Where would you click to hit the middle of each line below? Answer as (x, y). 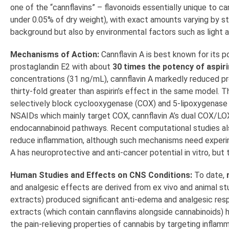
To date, (209, 175)
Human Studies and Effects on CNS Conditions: (101, 175)
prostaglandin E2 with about (61, 67)
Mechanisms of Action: (55, 55)
